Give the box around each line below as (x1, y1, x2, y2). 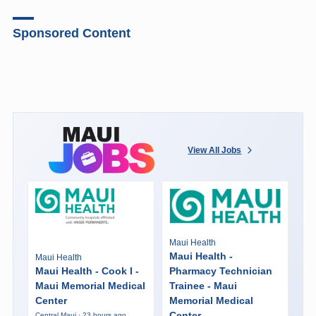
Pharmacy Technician (169, 265, 272, 277)
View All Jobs (188, 145, 242, 155)
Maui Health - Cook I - (35, 265, 139, 277)
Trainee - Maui (169, 280, 237, 292)
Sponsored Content (12, 25, 130, 40)
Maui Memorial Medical (35, 280, 145, 292)
